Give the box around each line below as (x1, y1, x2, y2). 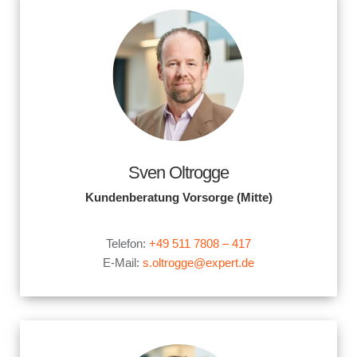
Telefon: (106, 237, 149, 250)
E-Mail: (103, 256, 143, 269)
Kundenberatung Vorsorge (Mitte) (84, 190, 273, 204)
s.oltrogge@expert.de (143, 256, 254, 269)
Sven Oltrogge (128, 163, 229, 182)
